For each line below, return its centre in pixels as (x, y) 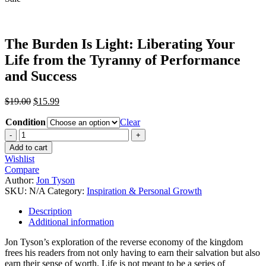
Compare (22, 169)
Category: (67, 191)
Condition (26, 122)
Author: (20, 180)
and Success (41, 76)
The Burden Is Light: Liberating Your (120, 44)
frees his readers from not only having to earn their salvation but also (132, 252)
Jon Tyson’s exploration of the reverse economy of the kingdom (124, 242)
